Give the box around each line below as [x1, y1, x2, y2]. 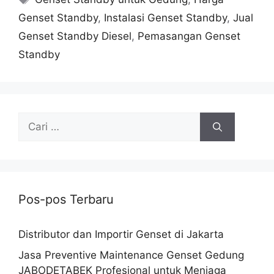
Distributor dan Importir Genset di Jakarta [18, 228, 224, 241]
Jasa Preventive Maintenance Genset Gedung [18, 248, 244, 261]
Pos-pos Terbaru [18, 192, 114, 207]
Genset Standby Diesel [18, 30, 131, 43]
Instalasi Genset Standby [104, 12, 227, 24]
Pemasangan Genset [138, 30, 240, 43]
